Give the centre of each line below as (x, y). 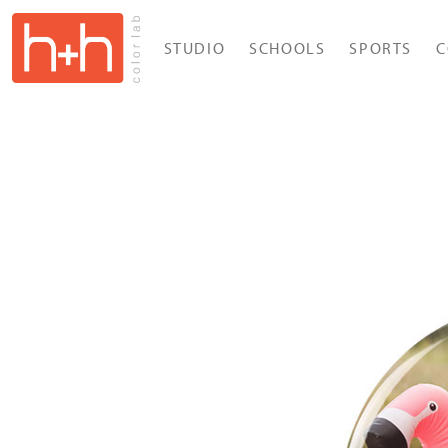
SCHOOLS (287, 48)
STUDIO (194, 48)
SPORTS (380, 48)
